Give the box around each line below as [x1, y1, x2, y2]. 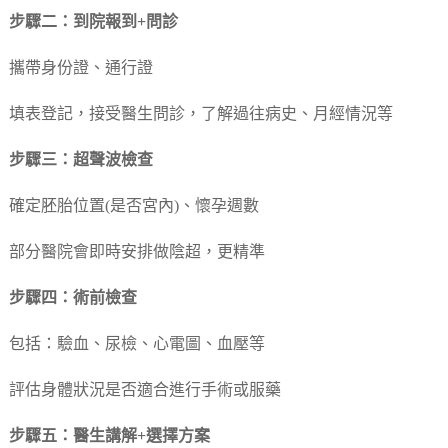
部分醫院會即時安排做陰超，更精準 [8, 244, 265, 262]
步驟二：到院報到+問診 [8, 14, 178, 32]
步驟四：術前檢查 [8, 290, 137, 308]
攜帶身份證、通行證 [8, 60, 153, 78]
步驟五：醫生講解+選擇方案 [8, 428, 210, 446]
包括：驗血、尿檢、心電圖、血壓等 [8, 336, 265, 354]
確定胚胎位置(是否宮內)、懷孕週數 [8, 198, 259, 216]
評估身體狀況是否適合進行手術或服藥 [8, 382, 281, 400]
